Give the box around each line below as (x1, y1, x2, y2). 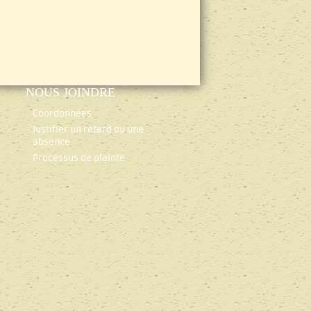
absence (32, 136, 70, 148)
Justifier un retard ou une (32, 124, 144, 135)
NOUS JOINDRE (25, 85, 115, 99)
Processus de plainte (32, 152, 125, 164)
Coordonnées (32, 108, 92, 119)
